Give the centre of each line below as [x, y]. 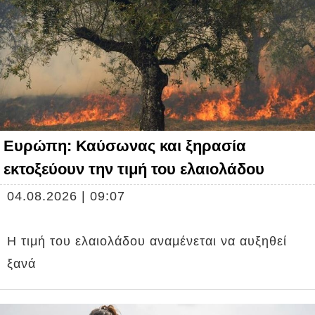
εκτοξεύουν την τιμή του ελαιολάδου [134, 169]
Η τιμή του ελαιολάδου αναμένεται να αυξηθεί [147, 241]
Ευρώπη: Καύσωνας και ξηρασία [125, 146]
